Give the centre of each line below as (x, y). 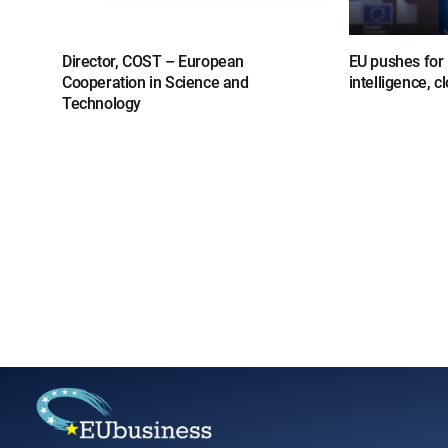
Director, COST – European (153, 62)
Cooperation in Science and (155, 83)
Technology (101, 104)
